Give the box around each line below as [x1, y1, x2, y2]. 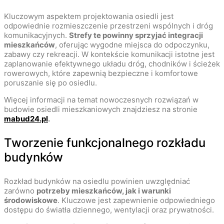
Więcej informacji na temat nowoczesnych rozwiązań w [4, 95, 198, 105]
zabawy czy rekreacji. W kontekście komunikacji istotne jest [4, 49, 214, 59]
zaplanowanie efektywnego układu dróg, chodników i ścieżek [4, 59, 220, 69]
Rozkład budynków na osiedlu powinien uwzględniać [4, 176, 190, 186]
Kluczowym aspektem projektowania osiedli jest [4, 11, 173, 21]
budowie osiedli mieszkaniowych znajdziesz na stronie [4, 104, 197, 114]
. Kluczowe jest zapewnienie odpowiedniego [57, 195, 215, 205]
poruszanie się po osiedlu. [4, 78, 97, 88]
